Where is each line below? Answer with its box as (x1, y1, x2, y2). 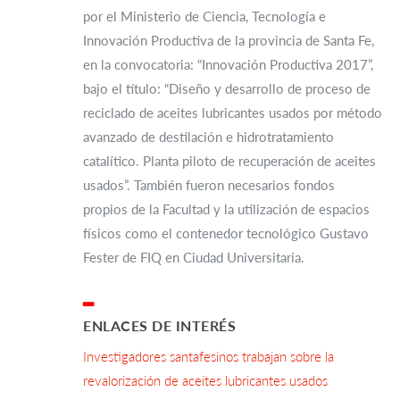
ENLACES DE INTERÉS (83, 316, 236, 334)
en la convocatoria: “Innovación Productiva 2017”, (83, 55, 373, 72)
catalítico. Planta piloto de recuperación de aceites (83, 152, 376, 169)
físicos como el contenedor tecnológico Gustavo (83, 224, 369, 241)
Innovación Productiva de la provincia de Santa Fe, (83, 31, 374, 48)
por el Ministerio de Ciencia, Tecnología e (83, 7, 326, 24)
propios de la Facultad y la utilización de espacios (83, 200, 370, 217)
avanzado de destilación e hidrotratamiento (83, 128, 334, 145)
